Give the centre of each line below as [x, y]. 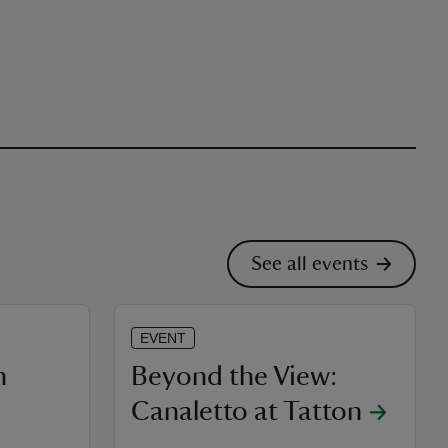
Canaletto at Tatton [246, 411]
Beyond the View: [234, 376]
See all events [309, 264]
